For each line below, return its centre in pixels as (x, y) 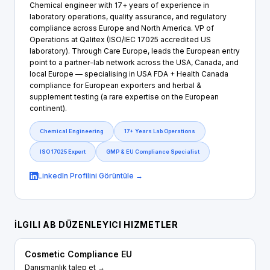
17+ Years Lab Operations (160, 131)
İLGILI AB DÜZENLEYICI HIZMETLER (96, 224)
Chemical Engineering (72, 131)
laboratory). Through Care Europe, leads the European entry (135, 51)
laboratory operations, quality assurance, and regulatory (128, 17)
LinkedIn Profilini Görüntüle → (90, 176)
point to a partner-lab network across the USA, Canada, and (134, 62)
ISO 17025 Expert (63, 152)
